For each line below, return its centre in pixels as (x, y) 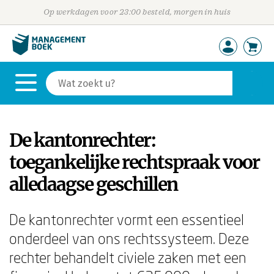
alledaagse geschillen (93, 184)
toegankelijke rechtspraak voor (134, 162)
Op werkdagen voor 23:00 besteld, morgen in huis (137, 12)
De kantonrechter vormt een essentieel (127, 219)
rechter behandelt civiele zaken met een (128, 257)
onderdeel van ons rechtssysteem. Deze (129, 238)
